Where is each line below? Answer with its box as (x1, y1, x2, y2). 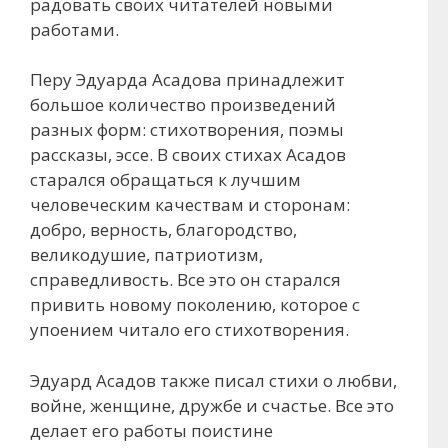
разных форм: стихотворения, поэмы (30, 118, 344, 142)
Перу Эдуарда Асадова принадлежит (30, 68, 345, 92)
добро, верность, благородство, (30, 218, 297, 242)
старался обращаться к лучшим (30, 168, 301, 192)
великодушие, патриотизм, (30, 243, 263, 267)
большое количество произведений (30, 93, 336, 117)
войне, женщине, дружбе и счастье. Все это (30, 393, 394, 417)
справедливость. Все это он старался (30, 268, 341, 292)
